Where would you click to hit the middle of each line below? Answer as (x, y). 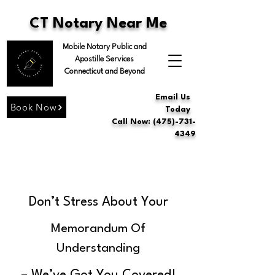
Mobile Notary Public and (104, 47)
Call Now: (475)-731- (154, 122)
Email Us (173, 97)
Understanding (98, 249)
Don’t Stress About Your (98, 202)
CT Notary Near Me (98, 24)
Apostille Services (104, 59)
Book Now (33, 107)
